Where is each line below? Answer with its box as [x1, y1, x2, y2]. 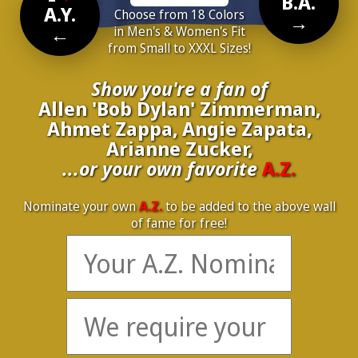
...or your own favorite [62, 155, 262, 181]
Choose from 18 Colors [113, 6, 245, 23]
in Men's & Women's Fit [113, 22, 245, 40]
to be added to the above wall [161, 197, 336, 215]
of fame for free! [131, 214, 227, 232]
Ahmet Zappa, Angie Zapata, [46, 115, 312, 141]
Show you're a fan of [90, 75, 268, 101]
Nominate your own [22, 197, 139, 215]
